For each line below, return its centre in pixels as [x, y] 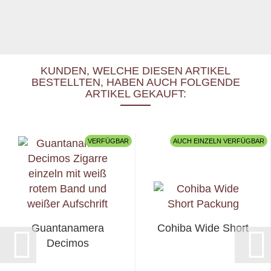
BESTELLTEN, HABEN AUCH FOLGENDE [135, 82]
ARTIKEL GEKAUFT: [135, 93]
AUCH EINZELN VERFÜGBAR [219, 141]
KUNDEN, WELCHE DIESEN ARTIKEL [135, 70]
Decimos [67, 243]
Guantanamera [67, 228]
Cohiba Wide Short [203, 228]
